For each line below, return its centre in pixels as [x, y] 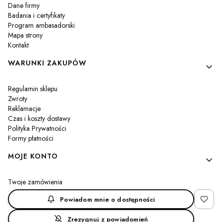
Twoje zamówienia [35, 182]
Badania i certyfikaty [36, 16]
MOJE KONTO [33, 156]
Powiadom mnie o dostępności [108, 199]
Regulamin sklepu [33, 89]
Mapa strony [25, 35]
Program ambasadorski [41, 26]
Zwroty [18, 99]
